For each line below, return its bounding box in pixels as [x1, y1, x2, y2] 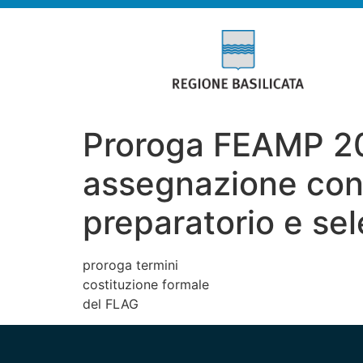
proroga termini [83, 256, 178, 273]
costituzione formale [83, 275, 209, 293]
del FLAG [83, 295, 139, 312]
